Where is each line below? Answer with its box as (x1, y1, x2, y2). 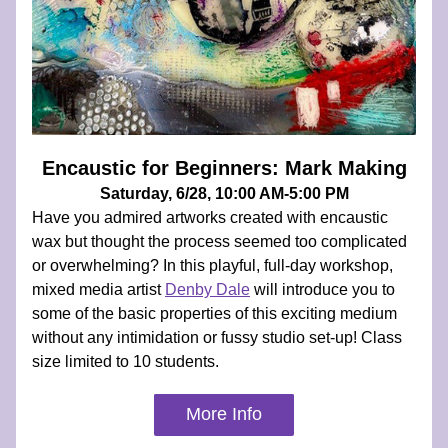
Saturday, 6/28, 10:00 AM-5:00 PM (99, 185, 349, 202)
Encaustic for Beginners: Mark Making (41, 157, 407, 179)
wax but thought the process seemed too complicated (32, 233, 407, 250)
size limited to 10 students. (32, 353, 219, 370)
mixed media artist (32, 281, 165, 298)
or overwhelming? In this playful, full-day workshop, (32, 257, 393, 274)
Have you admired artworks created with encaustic (32, 209, 388, 226)
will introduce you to (250, 281, 395, 298)
